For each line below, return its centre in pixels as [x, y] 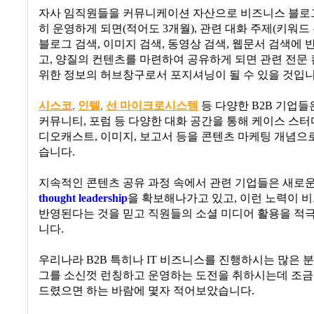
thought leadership [83, 199]
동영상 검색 [197, 45]
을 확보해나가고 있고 [181, 199]
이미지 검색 [132, 45]
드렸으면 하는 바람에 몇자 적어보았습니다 [145, 291]
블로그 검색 [68, 45]
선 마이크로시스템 [152, 106]
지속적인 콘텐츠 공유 [93, 183]
